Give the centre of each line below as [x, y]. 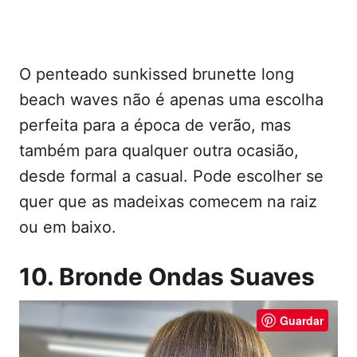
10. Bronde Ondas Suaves [167, 277]
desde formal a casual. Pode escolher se [171, 177]
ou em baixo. [68, 228]
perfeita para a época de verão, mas [155, 126]
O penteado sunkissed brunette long [157, 75]
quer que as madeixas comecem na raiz [168, 202]
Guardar [302, 321]
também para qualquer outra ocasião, [159, 151]
